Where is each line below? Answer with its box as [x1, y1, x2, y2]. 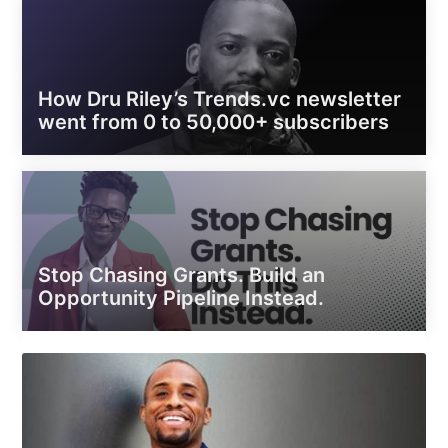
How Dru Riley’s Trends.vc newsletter [38, 87, 402, 111]
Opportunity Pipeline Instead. [38, 286, 325, 310]
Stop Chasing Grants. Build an [38, 263, 326, 287]
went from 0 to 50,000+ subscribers [38, 110, 390, 134]
